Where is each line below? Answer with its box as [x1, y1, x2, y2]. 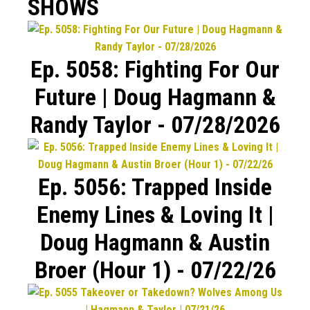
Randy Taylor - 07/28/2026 [30, 110, 280, 138]
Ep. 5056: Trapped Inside [38, 172, 272, 201]
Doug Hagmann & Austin [40, 228, 270, 256]
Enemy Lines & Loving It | [36, 200, 274, 228]
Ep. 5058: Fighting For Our [30, 55, 280, 83]
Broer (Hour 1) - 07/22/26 [34, 255, 276, 284]
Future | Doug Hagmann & [34, 82, 276, 111]
